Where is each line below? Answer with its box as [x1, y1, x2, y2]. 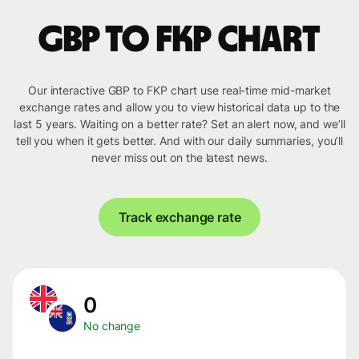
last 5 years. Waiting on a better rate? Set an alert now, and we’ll [14, 117, 345, 131]
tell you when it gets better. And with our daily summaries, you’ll [15, 134, 344, 148]
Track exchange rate [118, 209, 241, 226]
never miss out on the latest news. [91, 151, 268, 165]
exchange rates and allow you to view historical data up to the [18, 100, 341, 115]
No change [83, 319, 141, 333]
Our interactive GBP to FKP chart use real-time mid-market [27, 83, 332, 98]
